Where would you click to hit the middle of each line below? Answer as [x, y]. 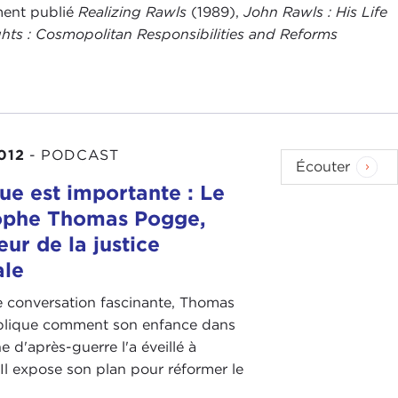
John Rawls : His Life [316, 12]
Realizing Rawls [133, 12]
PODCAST [80, 155]
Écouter [323, 166]
